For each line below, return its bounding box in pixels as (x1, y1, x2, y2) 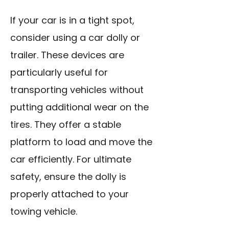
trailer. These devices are (10, 49, 124, 62)
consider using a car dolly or (10, 31, 140, 44)
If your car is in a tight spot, (10, 14, 134, 27)
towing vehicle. (10, 205, 77, 218)
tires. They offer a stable (10, 118, 121, 131)
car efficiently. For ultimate (10, 153, 131, 166)
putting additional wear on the (10, 101, 149, 114)
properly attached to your (10, 188, 129, 201)
